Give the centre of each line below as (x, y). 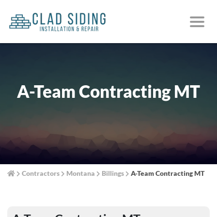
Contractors (41, 173)
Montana (81, 173)
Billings (113, 173)
